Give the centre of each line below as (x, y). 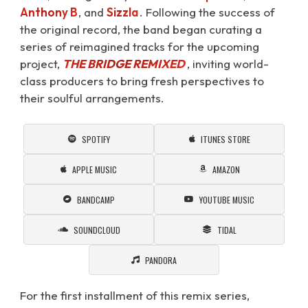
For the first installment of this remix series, (135, 295)
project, (41, 64)
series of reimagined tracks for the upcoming (140, 46)
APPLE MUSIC (95, 169)
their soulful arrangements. (92, 98)
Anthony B (49, 12)
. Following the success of (207, 12)
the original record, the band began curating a (141, 29)
